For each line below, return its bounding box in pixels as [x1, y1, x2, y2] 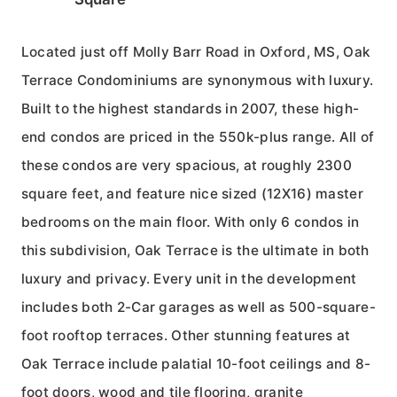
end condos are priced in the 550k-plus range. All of [20, 128, 375, 145]
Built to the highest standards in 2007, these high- [20, 99, 360, 117]
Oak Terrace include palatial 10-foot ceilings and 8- [20, 354, 371, 372]
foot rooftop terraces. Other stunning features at [20, 326, 351, 344]
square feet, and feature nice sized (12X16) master [20, 184, 363, 202]
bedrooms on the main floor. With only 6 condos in [20, 213, 360, 230]
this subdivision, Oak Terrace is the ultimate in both [20, 241, 370, 259]
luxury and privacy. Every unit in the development [20, 269, 357, 287]
